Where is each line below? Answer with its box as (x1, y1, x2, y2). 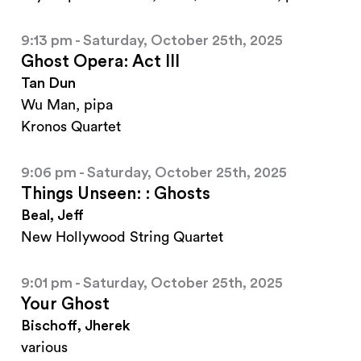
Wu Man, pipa (21, 98, 113, 113)
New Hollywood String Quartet (21, 230, 223, 245)
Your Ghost (21, 296, 110, 313)
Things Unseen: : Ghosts (21, 185, 210, 203)
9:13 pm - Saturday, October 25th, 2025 (21, 33, 283, 48)
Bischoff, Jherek (21, 318, 130, 334)
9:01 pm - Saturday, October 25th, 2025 (21, 276, 283, 291)
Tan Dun (21, 76, 76, 91)
